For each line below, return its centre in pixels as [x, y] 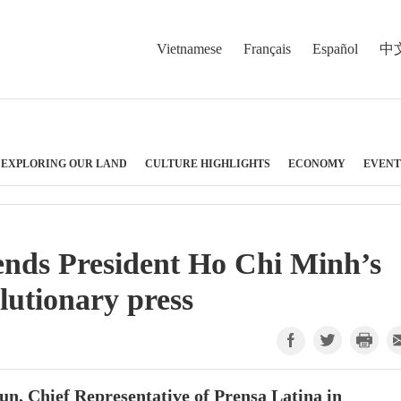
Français [267, 48]
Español [335, 48]
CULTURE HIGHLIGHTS [208, 163]
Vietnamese [189, 48]
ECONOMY [317, 163]
